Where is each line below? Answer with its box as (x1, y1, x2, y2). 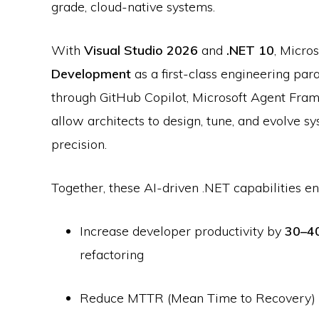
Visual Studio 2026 (84, 42, 198, 59)
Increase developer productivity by (80, 223, 285, 240)
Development (51, 66, 131, 83)
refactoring (80, 246, 144, 263)
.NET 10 (226, 42, 274, 59)
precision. (51, 136, 107, 153)
